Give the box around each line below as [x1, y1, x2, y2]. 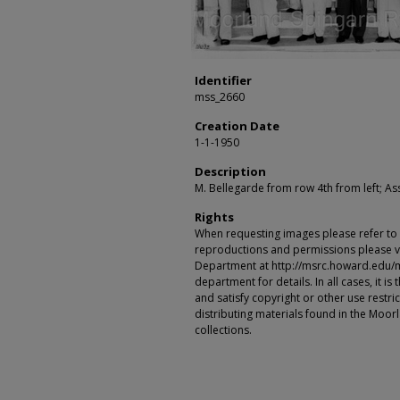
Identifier [195, 72, 252, 88]
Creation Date [195, 118, 279, 134]
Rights [195, 209, 234, 225]
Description [195, 163, 266, 179]
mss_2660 [195, 89, 245, 104]
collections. [195, 322, 252, 337]
